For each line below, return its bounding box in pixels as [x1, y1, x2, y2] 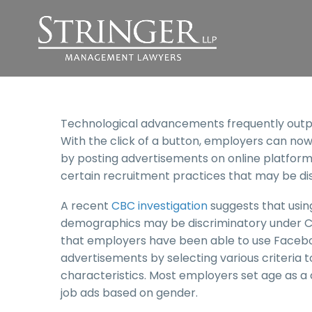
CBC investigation [111, 197, 208, 214]
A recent [61, 197, 111, 214]
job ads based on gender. [61, 284, 198, 301]
